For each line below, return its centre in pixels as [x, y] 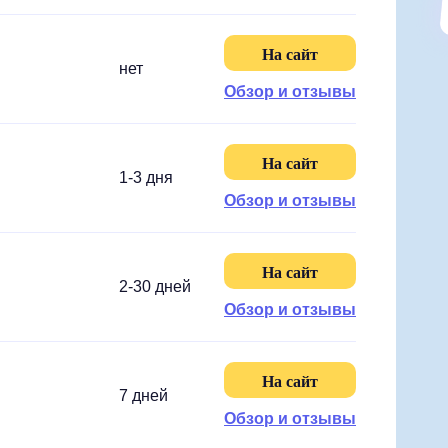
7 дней [143, 395]
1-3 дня [146, 177]
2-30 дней [155, 286]
